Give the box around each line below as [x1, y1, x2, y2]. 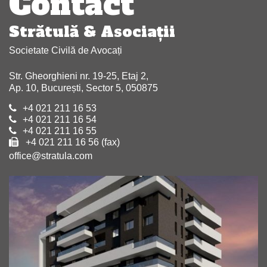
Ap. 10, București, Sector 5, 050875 [9, 83, 158, 93]
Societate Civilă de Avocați [9, 45, 122, 55]
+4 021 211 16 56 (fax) [23, 137, 120, 147]
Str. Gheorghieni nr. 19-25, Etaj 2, [9, 71, 148, 81]
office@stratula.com [9, 151, 92, 161]
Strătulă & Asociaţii [9, 21, 175, 42]
